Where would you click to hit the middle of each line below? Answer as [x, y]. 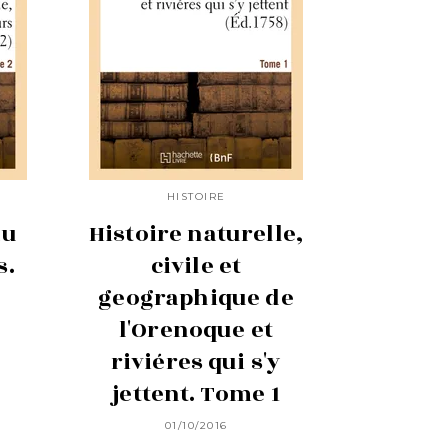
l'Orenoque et [196, 329]
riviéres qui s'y [196, 361]
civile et [196, 265]
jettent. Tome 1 [196, 393]
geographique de [196, 297]
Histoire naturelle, [196, 233]
